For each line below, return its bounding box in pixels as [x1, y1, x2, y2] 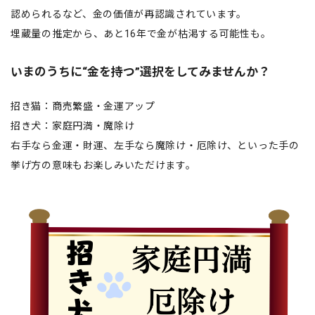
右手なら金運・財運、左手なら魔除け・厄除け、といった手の [11, 139, 300, 151]
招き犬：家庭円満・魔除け [11, 120, 135, 131]
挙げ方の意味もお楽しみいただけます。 [11, 159, 196, 171]
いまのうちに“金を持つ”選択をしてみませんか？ [11, 64, 270, 79]
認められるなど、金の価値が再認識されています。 [11, 8, 247, 20]
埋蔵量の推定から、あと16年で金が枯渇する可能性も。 [11, 27, 271, 39]
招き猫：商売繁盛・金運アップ [11, 100, 155, 112]
